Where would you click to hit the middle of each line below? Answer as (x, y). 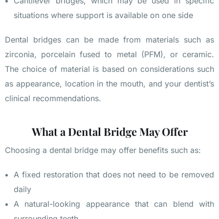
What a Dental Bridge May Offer (109, 132)
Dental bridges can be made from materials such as (109, 40)
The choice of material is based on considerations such (109, 69)
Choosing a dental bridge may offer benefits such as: (103, 150)
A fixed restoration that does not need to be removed (114, 175)
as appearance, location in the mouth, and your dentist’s (109, 84)
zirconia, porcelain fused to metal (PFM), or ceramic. (109, 55)
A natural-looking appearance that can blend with (114, 204)
